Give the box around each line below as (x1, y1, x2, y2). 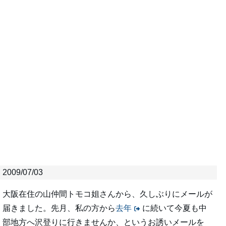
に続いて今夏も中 (142, 204, 207, 213)
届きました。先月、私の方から (3, 204, 116, 213)
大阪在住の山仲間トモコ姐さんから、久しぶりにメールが (3, 190, 212, 199)
